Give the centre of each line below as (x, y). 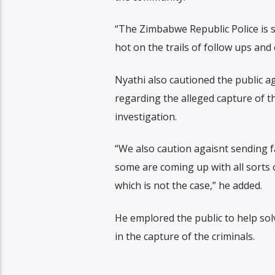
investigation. (145, 116)
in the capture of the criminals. (184, 236)
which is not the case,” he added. (188, 186)
